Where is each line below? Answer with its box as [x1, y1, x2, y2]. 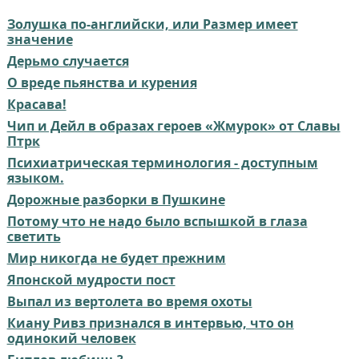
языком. [6, 168, 64, 187]
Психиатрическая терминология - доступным [6, 153, 318, 171]
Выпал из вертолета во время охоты [6, 292, 252, 310]
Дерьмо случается [6, 51, 129, 70]
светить [6, 227, 61, 245]
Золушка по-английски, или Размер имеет [6, 14, 298, 33]
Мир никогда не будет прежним [6, 248, 226, 267]
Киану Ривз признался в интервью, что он [6, 313, 294, 332]
